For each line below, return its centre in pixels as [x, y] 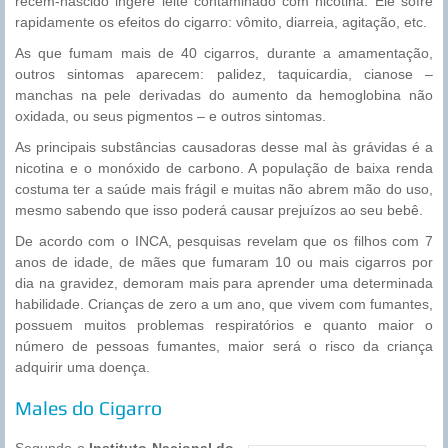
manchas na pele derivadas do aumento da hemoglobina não [224, 95]
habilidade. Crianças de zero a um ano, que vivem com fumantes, [224, 304]
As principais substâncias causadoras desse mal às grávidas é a [224, 147]
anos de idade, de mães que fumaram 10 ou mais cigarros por [224, 262]
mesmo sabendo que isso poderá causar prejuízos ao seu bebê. [219, 210]
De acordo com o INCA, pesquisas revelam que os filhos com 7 [224, 241]
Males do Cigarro [88, 408]
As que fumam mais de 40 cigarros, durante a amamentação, [224, 53]
